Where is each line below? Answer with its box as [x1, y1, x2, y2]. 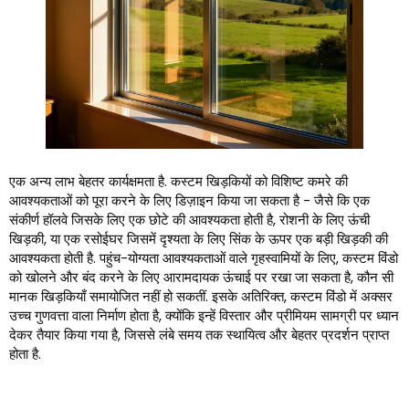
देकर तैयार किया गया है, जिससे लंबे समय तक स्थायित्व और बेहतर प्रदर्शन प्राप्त [9, 325, 389, 345]
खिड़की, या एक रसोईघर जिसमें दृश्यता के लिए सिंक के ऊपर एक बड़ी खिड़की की [9, 229, 388, 249]
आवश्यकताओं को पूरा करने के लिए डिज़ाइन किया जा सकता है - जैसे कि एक [9, 191, 370, 211]
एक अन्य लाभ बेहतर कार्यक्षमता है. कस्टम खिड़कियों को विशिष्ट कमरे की [9, 172, 348, 192]
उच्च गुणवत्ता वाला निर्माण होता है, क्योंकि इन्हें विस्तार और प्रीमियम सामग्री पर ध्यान [9, 306, 399, 326]
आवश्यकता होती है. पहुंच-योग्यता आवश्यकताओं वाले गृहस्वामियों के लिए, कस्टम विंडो [9, 248, 398, 268]
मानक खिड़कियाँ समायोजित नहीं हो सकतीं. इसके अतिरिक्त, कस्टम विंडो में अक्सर [9, 287, 393, 307]
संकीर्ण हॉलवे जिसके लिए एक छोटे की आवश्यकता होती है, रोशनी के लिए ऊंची [9, 210, 370, 230]
